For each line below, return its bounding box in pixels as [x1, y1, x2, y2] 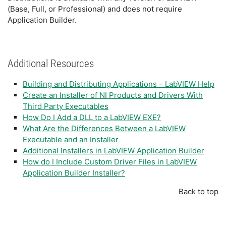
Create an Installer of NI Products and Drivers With [23, 90, 203, 100]
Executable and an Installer [23, 135, 119, 145]
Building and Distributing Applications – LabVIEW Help [23, 79, 214, 89]
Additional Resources [8, 58, 94, 70]
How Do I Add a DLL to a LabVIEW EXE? [23, 112, 161, 123]
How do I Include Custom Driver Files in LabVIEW [23, 157, 197, 167]
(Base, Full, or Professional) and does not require [8, 4, 182, 14]
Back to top [179, 187, 218, 197]
